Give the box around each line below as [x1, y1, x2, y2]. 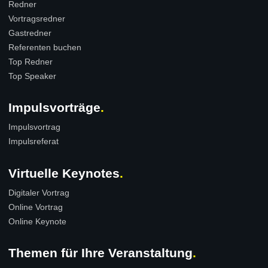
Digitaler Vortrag [8, 187, 69, 197]
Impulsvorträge [8, 100, 100, 114]
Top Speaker [8, 71, 56, 81]
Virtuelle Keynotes [8, 166, 120, 180]
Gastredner [8, 28, 51, 38]
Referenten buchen [8, 42, 81, 52]
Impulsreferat [8, 136, 59, 146]
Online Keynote [8, 216, 66, 226]
